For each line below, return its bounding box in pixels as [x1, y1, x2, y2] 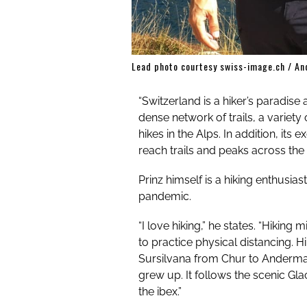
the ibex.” [138, 285, 182, 299]
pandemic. [138, 189, 191, 203]
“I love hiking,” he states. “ [138, 219, 262, 233]
